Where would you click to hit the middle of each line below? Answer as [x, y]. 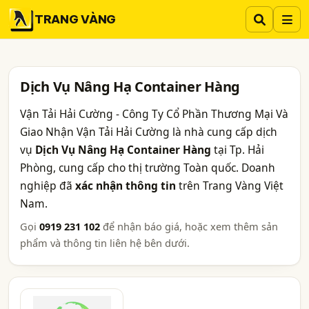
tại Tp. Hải [238, 150]
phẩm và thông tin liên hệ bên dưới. [105, 243]
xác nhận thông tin [126, 186]
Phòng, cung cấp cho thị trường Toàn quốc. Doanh [148, 168]
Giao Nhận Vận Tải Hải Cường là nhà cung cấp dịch [149, 132]
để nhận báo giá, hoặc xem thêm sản [189, 226]
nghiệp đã [48, 186]
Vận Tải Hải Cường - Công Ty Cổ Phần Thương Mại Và [154, 114]
